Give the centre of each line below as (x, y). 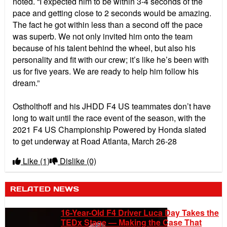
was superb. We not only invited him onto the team (103, 36)
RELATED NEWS (45, 189)
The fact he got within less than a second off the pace (108, 25)
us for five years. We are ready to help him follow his (106, 71)
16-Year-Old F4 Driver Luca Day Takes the (140, 212)
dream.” (26, 83)
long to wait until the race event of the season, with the (109, 118)
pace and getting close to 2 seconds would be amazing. (112, 13)
